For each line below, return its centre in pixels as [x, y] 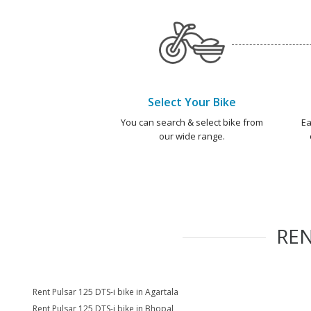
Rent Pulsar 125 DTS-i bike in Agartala [106, 292]
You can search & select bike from [192, 122]
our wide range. [192, 136]
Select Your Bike [192, 102]
